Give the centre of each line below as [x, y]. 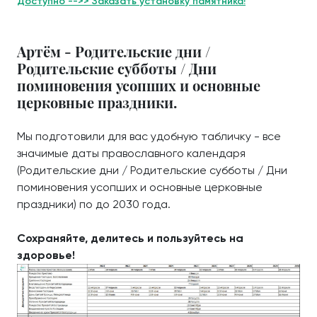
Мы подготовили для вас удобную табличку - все [149, 136]
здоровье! [46, 255]
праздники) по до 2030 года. [94, 204]
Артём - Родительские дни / [114, 51]
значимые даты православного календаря [131, 153]
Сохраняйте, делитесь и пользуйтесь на [130, 238]
